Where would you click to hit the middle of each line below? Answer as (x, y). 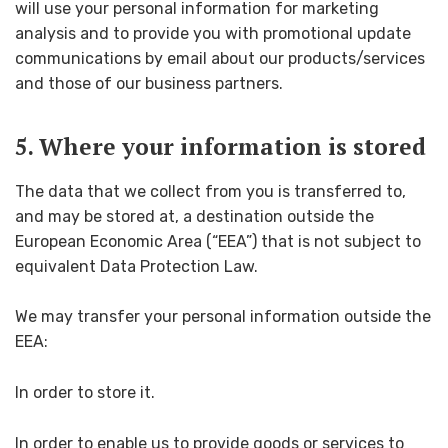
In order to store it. (85, 392)
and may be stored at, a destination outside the (194, 216)
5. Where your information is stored (220, 146)
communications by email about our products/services (220, 59)
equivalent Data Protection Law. (136, 266)
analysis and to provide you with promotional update (213, 34)
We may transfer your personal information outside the (223, 317)
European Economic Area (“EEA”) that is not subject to (218, 241)
